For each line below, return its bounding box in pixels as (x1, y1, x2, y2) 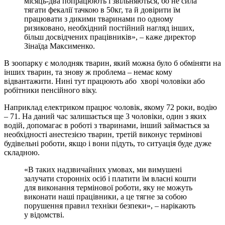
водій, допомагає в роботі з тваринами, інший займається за (4, 121, 209, 130)
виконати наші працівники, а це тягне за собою (24, 192, 187, 201)
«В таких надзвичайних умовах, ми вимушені (24, 165, 182, 174)
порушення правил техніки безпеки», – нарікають (24, 201, 195, 210)
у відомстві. (24, 210, 64, 219)
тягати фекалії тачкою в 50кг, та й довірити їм (24, 6, 180, 15)
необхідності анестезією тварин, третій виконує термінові (4, 130, 202, 139)
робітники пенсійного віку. (4, 86, 97, 95)
